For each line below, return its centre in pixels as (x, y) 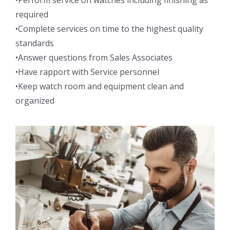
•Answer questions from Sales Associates (94, 58)
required (32, 15)
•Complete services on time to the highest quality (109, 29)
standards (35, 43)
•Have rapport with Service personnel (87, 72)
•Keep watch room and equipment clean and (100, 87)
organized (35, 101)
